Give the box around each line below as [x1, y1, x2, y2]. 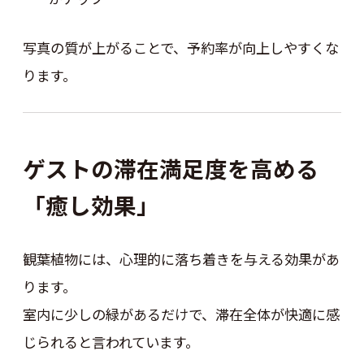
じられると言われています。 [22, 331, 199, 353]
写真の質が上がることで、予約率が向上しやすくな [22, 37, 339, 58]
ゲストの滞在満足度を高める [22, 151, 318, 184]
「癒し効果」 [22, 188, 159, 221]
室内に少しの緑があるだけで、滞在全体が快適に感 [22, 304, 340, 325]
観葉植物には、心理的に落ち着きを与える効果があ [22, 249, 340, 270]
